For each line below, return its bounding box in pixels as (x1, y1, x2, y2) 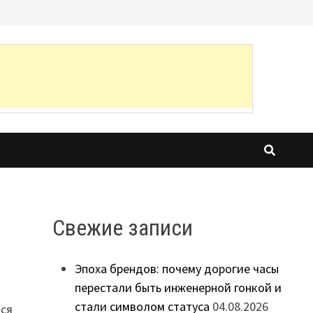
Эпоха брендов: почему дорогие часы (74, 261, 279, 277)
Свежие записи (52, 214, 193, 241)
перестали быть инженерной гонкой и (74, 279, 282, 296)
